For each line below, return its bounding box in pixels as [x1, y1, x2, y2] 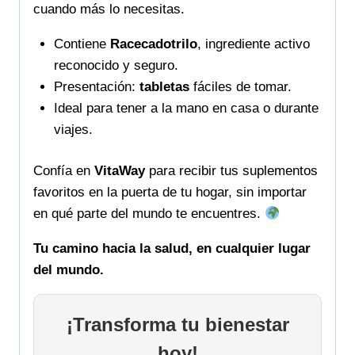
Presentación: [53, 78, 139, 94]
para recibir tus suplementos [145, 163, 318, 179]
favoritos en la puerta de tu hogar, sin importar [33, 185, 307, 200]
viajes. [53, 121, 93, 137]
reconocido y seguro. [53, 57, 178, 73]
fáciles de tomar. [189, 78, 292, 94]
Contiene [53, 36, 110, 52]
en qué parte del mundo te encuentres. [33, 206, 265, 222]
